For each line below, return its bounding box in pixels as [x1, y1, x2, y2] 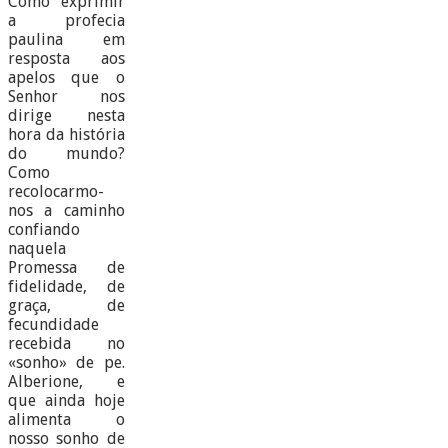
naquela [8, 239, 66, 259]
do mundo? [8, 144, 125, 164]
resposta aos [8, 49, 125, 69]
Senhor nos [8, 87, 125, 107]
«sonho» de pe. [8, 353, 125, 373]
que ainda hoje [8, 391, 125, 411]
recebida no [8, 334, 125, 354]
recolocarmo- [8, 182, 104, 202]
